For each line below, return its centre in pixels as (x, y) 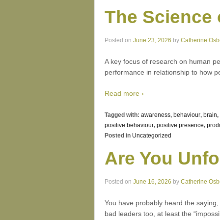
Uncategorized (152, 135)
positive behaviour (129, 125)
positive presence (180, 125)
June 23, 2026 (152, 40)
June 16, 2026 (152, 181)
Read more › (124, 94)
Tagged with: (123, 115)
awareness (156, 115)
